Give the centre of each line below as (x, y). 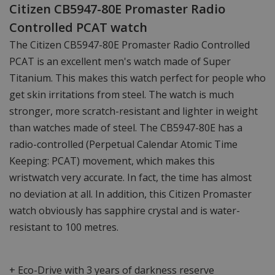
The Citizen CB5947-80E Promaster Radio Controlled (130, 45)
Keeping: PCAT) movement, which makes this (112, 161)
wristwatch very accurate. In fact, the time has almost (130, 178)
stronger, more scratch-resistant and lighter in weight (134, 111)
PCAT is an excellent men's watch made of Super (120, 62)
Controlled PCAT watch (78, 28)
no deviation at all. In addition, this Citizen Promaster (130, 194)
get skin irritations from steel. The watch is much (122, 95)
